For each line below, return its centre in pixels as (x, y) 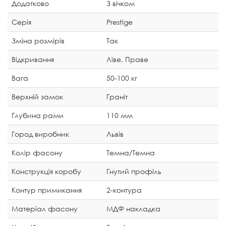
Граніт (117, 96)
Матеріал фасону (45, 208)
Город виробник (40, 134)
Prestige (120, 22)
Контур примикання (47, 190)
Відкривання (33, 59)
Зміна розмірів (38, 40)
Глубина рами (38, 115)
